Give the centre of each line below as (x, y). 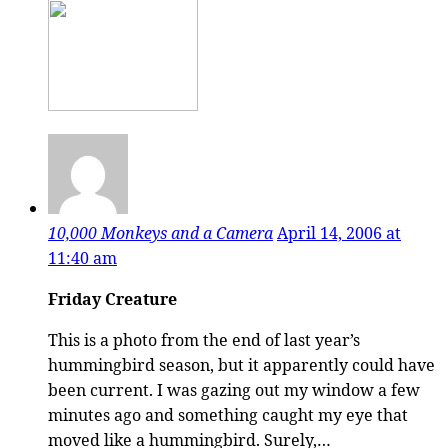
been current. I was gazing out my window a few (234, 389)
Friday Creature (112, 298)
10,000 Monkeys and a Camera (160, 232)
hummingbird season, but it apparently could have (241, 364)
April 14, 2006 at (339, 232)
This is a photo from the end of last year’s (204, 339)
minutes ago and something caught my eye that (228, 414)
